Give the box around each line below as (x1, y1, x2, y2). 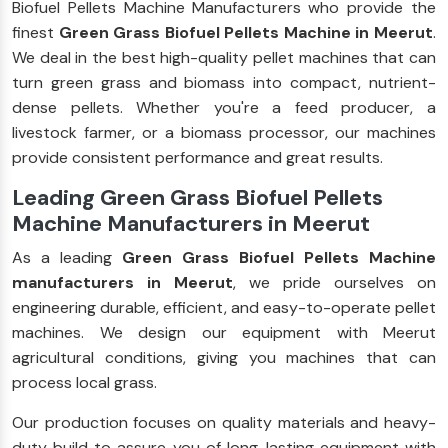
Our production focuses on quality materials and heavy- (12, 411, 436, 433)
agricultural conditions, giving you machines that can (12, 346, 436, 368)
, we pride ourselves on (233, 271, 436, 293)
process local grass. (12, 371, 157, 393)
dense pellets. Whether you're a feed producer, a (12, 96, 436, 118)
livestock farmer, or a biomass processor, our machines (12, 121, 436, 143)
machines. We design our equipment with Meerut (12, 321, 436, 343)
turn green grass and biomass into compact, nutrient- (12, 71, 436, 93)
